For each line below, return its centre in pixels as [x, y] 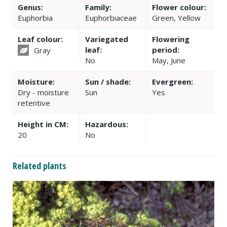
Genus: [30, 7]
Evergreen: [173, 81]
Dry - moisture [43, 92]
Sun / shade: [108, 81]
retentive [34, 103]
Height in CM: [43, 124]
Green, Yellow [177, 17]
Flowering [171, 39]
